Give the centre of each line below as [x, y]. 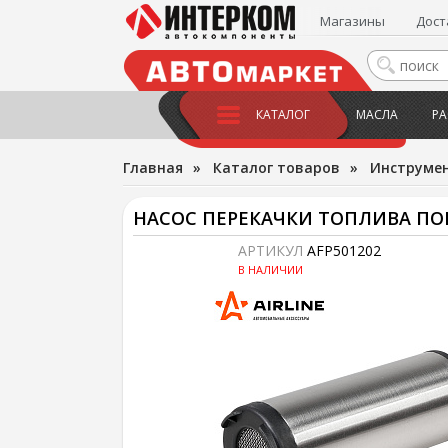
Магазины [353, 21]
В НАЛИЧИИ [270, 269]
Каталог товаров [276, 167]
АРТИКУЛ [272, 250]
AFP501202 [343, 250]
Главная [152, 167]
